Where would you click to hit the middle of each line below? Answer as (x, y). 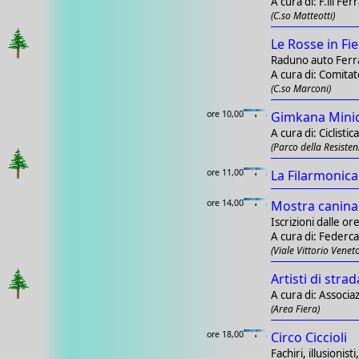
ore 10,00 (225, 114)
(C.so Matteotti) (303, 16)
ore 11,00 (225, 173)
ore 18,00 (225, 335)
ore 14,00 (225, 203)
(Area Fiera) (295, 309)
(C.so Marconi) (301, 89)
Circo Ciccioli (309, 338)
